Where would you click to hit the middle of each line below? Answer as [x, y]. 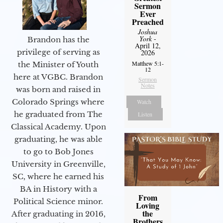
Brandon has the [58, 39]
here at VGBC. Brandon [58, 77]
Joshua [148, 31]
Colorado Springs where [58, 102]
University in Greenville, [58, 164]
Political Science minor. [58, 201]
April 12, [148, 45]
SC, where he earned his [58, 176]
